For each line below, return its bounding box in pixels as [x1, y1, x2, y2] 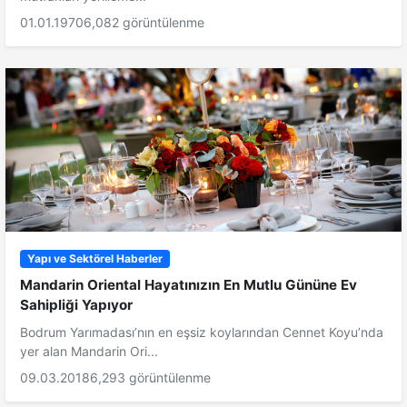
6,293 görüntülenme [90, 370, 211, 386]
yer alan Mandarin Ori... [20, 343, 158, 360]
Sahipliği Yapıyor [20, 296, 133, 314]
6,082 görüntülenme [84, 14, 204, 30]
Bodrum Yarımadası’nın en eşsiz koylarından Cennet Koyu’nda [20, 324, 383, 341]
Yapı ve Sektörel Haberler [26, 251, 163, 265]
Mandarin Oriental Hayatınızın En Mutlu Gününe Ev [20, 276, 357, 294]
